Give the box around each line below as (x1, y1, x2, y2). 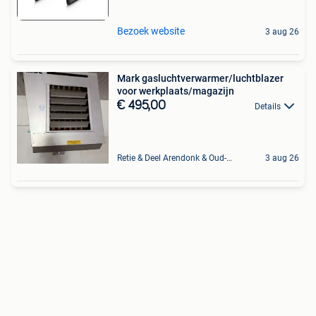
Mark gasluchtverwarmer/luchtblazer (117, 72, 284, 84)
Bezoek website (117, 25, 185, 37)
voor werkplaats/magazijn (117, 85, 234, 97)
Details (255, 101, 281, 111)
